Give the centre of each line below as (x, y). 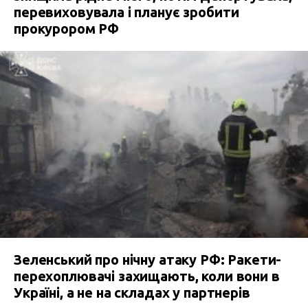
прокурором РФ (67, 29)
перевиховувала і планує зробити (126, 12)
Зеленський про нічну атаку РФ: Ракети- (148, 260)
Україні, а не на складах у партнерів (132, 293)
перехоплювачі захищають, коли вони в (147, 276)
